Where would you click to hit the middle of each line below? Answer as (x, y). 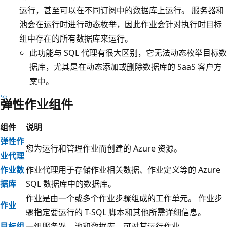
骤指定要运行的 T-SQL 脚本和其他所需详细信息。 (116, 212)
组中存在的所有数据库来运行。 (76, 38)
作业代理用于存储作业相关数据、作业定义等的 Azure (123, 169)
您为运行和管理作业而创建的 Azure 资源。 (104, 148)
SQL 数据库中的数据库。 (71, 184)
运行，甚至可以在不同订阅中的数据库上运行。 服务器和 (122, 10)
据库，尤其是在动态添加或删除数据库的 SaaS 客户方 (126, 67)
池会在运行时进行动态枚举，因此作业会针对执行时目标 (121, 24)
